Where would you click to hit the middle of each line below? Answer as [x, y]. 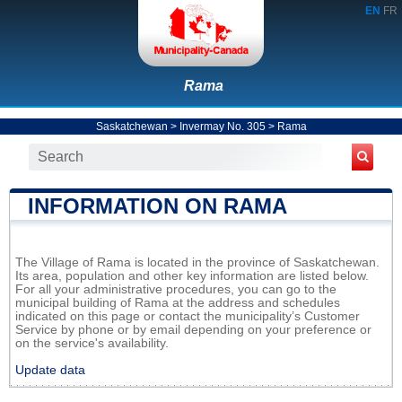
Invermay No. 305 [222, 126]
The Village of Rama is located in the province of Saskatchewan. [197, 262]
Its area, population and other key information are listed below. [192, 275]
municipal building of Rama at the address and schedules [178, 302]
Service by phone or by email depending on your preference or [193, 329]
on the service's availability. [92, 343]
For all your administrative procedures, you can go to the [176, 289]
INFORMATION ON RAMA [157, 205]
